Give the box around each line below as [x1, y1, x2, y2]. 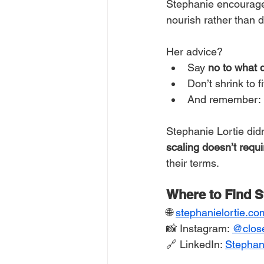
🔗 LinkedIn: [166, 238, 225, 250]
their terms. [166, 157, 219, 169]
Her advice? [166, 45, 223, 58]
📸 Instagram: [166, 222, 232, 235]
